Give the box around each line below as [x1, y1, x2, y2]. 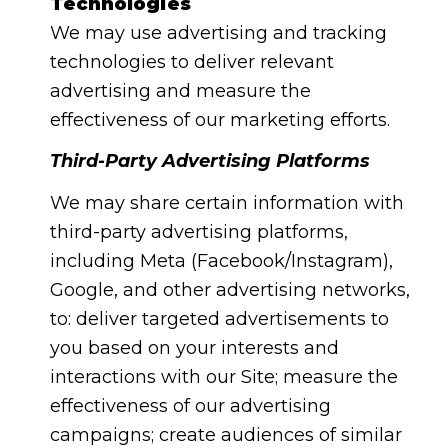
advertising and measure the [49, 79, 311, 102]
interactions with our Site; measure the [49, 365, 398, 388]
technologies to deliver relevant [49, 50, 334, 73]
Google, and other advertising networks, [49, 278, 410, 301]
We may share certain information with [49, 191, 404, 214]
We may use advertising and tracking [49, 21, 387, 44]
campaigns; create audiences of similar [49, 423, 402, 446]
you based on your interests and [49, 336, 339, 359]
